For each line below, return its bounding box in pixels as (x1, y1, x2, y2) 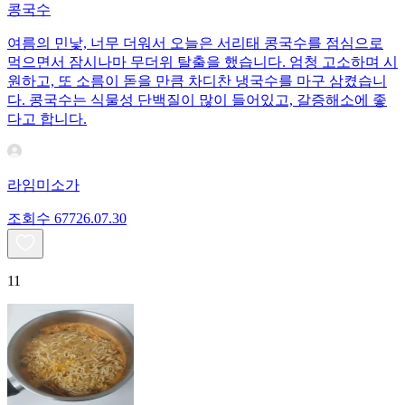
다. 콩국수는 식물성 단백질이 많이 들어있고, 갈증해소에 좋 (7, 92, 387, 108)
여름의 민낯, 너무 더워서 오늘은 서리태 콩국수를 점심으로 (7, 35, 383, 52)
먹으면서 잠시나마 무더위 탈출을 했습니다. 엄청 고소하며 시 (7, 54, 398, 71)
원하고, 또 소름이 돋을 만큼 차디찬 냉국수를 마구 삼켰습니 (7, 73, 387, 89)
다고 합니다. (7, 111, 87, 127)
